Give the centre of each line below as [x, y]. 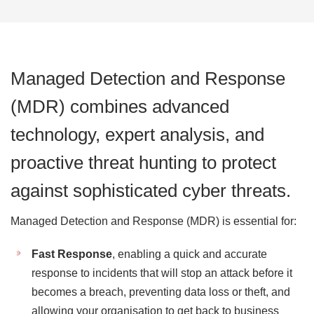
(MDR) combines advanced [120, 107]
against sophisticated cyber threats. [151, 191]
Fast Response [72, 254]
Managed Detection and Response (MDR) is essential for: [153, 221]
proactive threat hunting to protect [143, 163]
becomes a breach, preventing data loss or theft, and [161, 292]
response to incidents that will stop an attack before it [162, 273]
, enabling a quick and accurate [190, 254]
